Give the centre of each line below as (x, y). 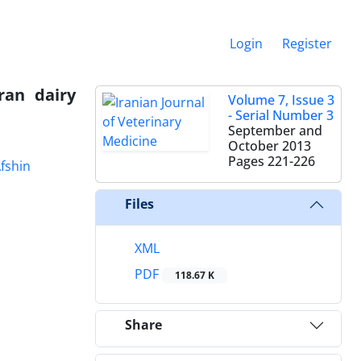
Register (307, 43)
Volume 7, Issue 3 (281, 100)
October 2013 (270, 145)
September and (275, 130)
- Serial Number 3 (281, 115)
